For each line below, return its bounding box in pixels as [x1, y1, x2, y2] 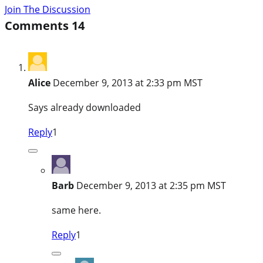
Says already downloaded [28, 101, 141, 114]
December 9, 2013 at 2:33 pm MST [53, 76, 203, 90]
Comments [5, 18, 72, 34]
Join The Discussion [5, 3, 90, 16]
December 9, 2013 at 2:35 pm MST [76, 179, 226, 193]
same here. [52, 204, 101, 217]
